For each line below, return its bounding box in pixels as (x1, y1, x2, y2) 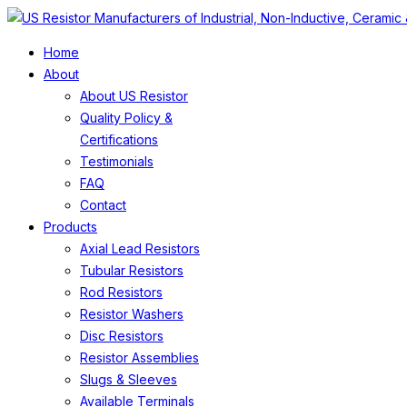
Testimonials (80, 154, 154, 169)
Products (44, 219, 97, 234)
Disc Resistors (80, 328, 164, 343)
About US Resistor (80, 88, 188, 104)
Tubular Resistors (80, 263, 184, 278)
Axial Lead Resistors (80, 241, 200, 256)
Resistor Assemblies (80, 350, 199, 365)
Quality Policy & (80, 110, 173, 125)
